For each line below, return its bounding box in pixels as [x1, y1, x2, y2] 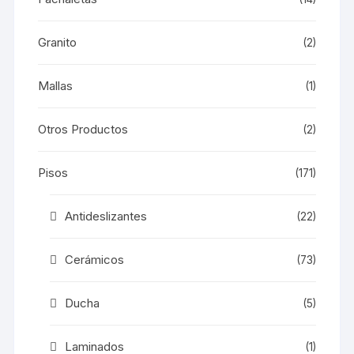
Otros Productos [38, 122, 129, 137]
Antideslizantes [65, 209, 148, 224]
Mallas [38, 78, 73, 93]
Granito [38, 35, 77, 50]
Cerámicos [65, 252, 125, 267]
